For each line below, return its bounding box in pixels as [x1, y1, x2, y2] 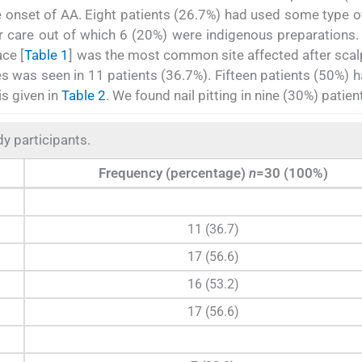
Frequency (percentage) [98, 164, 249, 181]
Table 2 [61, 87, 106, 104]
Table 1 [24, 47, 69, 64]
